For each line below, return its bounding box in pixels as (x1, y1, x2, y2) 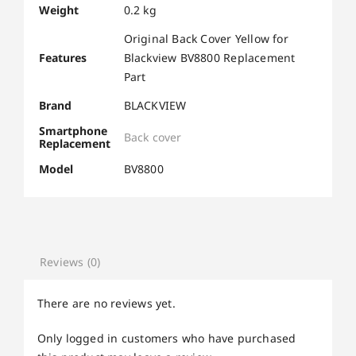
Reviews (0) (40, 254, 101, 270)
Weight (38, 2, 79, 17)
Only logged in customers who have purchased (37, 330, 296, 346)
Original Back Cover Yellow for (123, 30, 288, 46)
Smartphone (38, 122, 107, 138)
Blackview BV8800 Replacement (123, 49, 296, 65)
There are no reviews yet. (37, 295, 176, 311)
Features (38, 49, 87, 65)
